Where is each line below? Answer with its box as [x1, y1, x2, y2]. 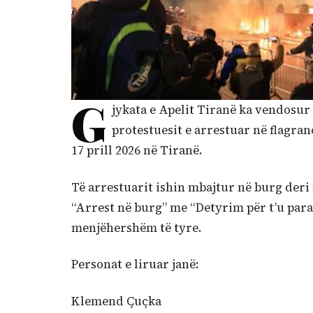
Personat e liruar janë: [71, 256, 198, 273]
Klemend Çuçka [71, 293, 161, 310]
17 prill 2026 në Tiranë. [71, 143, 202, 159]
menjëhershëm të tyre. [71, 219, 201, 236]
